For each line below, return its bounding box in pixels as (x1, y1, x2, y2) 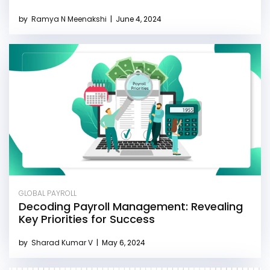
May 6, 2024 (100, 237, 145, 248)
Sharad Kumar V (31, 237, 95, 248)
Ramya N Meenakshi (31, 14, 108, 25)
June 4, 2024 (114, 14, 162, 25)
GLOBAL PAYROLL (19, 188, 77, 199)
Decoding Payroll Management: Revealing (19, 199, 243, 215)
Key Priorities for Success (19, 212, 155, 227)
